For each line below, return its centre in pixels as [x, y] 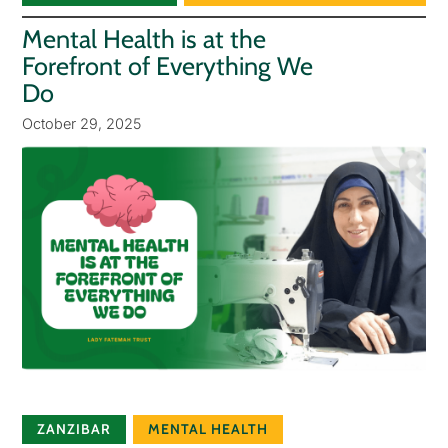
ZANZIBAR [73, 429]
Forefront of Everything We [167, 65]
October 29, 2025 [81, 123]
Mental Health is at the [143, 38]
